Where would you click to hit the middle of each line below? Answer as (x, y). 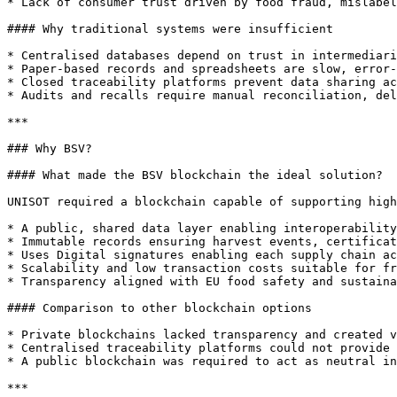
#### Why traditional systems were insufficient (170, 29)
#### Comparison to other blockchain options (160, 308)
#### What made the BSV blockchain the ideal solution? (195, 175)
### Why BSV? (50, 148)
